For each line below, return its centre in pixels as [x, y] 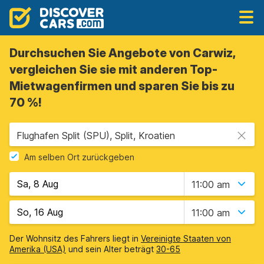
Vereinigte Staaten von [186, 238]
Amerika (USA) [38, 249]
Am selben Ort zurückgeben [79, 157]
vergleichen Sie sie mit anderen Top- [113, 70]
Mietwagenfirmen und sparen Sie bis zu [122, 86]
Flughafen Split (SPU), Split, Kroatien [96, 136]
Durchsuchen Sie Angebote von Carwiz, [122, 53]
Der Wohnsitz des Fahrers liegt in [75, 238]
